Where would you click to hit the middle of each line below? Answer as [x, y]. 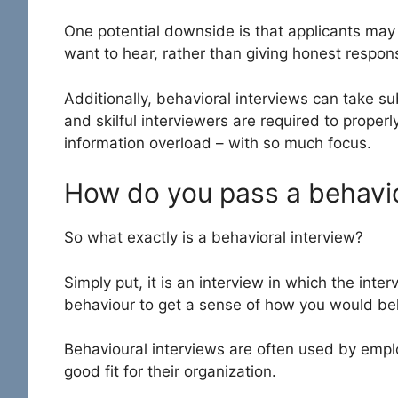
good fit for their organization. [170, 372]
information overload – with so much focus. [218, 143]
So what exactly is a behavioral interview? [216, 238]
